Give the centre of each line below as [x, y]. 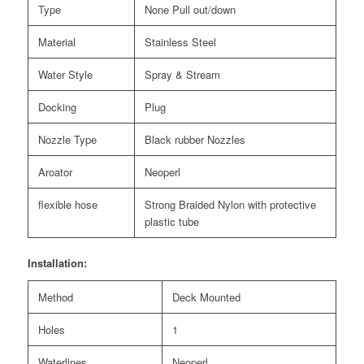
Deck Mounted [206, 297]
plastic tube [171, 222]
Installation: [57, 263]
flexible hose [67, 205]
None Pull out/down [190, 10]
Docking [57, 107]
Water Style [65, 75]
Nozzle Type [67, 140]
